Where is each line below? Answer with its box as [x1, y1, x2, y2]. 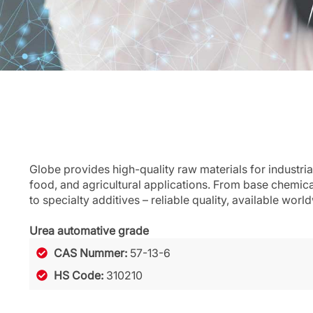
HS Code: [54, 268, 106, 282]
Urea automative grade [29, 224, 149, 238]
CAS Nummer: [54, 246, 130, 260]
